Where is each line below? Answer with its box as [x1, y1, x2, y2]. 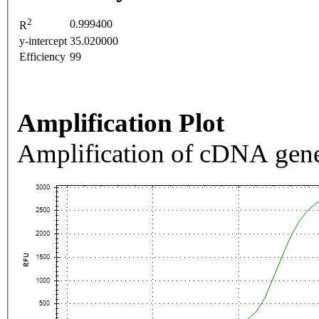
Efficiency [19, 51, 66, 63]
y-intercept [19, 35, 67, 48]
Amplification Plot [17, 108, 224, 138]
